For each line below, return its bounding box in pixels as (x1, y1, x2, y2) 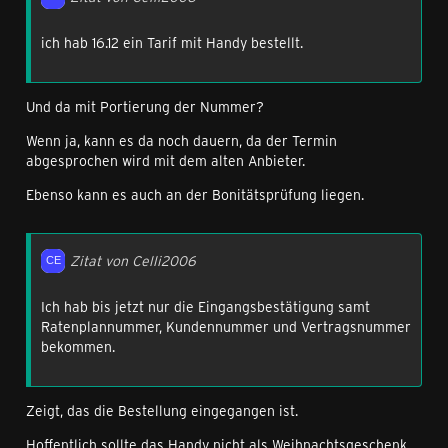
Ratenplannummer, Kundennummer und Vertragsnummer (41, 317, 411, 336)
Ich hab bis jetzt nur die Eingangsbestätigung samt (41, 297, 370, 316)
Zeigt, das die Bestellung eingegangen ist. (26, 401, 298, 420)
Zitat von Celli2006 (70, 251, 196, 270)
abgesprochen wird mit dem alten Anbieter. (26, 151, 305, 170)
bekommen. (41, 337, 115, 356)
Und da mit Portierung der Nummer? (26, 97, 264, 116)
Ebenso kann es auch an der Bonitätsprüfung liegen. (26, 185, 364, 204)
